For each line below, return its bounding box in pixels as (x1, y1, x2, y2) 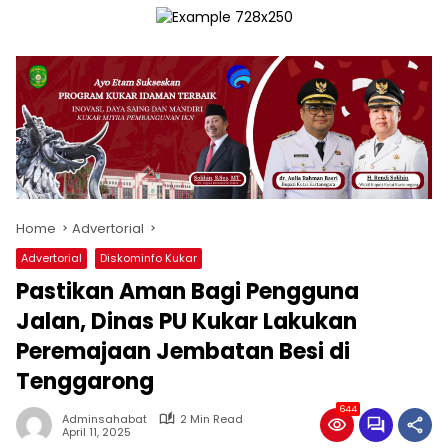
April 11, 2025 (62, 424, 131, 440)
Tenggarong (16, 365, 154, 397)
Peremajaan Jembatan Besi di (16, 335, 350, 367)
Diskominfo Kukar (100, 249, 197, 266)
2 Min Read (180, 410, 243, 427)
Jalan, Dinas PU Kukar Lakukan (16, 305, 357, 337)
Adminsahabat (62, 410, 147, 427)
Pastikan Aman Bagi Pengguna (16, 275, 359, 307)
